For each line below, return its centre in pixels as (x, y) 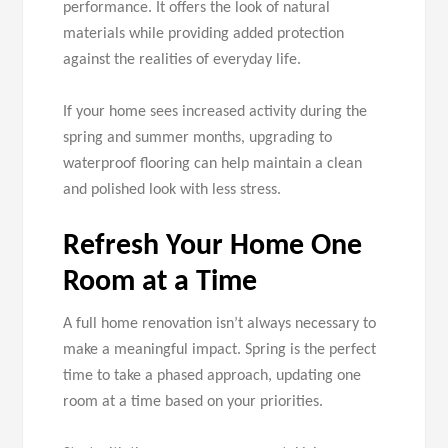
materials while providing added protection (204, 34)
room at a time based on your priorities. (193, 402)
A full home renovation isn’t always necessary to (220, 324)
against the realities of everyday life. (182, 60)
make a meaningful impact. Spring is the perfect (220, 350)
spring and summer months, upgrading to (198, 138)
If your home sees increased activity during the (215, 112)
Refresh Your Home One (213, 247)
